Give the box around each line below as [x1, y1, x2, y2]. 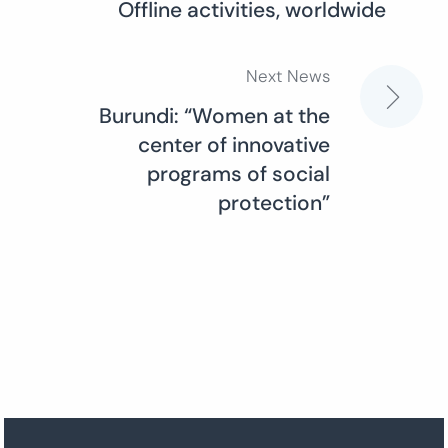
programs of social [147, 159, 330, 188]
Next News [246, 64, 330, 87]
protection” [218, 188, 330, 217]
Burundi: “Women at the [99, 101, 330, 130]
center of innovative [138, 130, 330, 159]
